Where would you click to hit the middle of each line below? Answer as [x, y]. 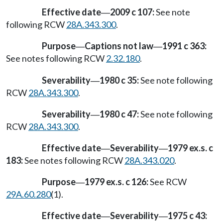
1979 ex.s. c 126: [116, 182]
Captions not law [119, 46]
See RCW [167, 182]
